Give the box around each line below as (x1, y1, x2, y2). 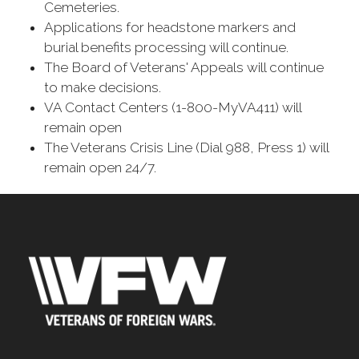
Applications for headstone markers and (44, 19, 296, 35)
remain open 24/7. (44, 159, 159, 175)
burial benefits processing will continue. (44, 39, 292, 55)
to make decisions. (44, 79, 164, 95)
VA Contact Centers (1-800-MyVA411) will (44, 99, 301, 115)
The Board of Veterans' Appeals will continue (44, 59, 324, 75)
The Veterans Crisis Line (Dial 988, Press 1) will (44, 139, 329, 155)
